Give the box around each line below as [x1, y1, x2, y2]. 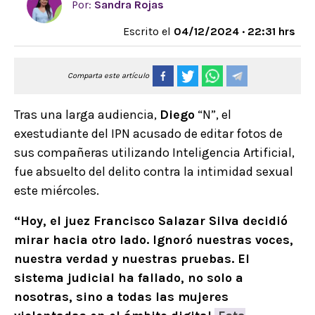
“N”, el [195, 107, 231, 123]
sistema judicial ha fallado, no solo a [14, 270, 243, 286]
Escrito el [123, 25, 174, 38]
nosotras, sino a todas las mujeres [14, 289, 229, 305]
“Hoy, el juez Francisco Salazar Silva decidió [14, 213, 288, 229]
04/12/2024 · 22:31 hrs [174, 25, 295, 38]
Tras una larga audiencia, [14, 107, 160, 123]
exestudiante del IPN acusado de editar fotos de [14, 126, 283, 142]
